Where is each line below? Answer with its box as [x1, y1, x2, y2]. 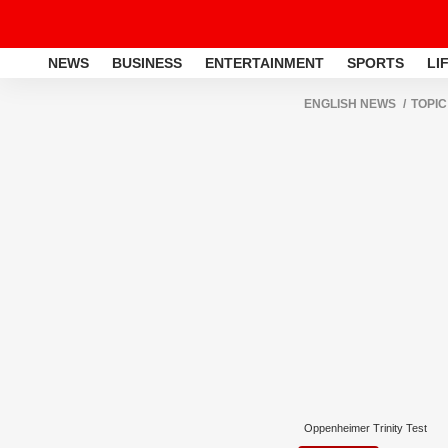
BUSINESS [112, 54, 182, 71]
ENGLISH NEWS [304, 97, 396, 111]
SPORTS [347, 54, 404, 71]
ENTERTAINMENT [205, 54, 324, 71]
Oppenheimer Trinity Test [304, 422, 427, 434]
